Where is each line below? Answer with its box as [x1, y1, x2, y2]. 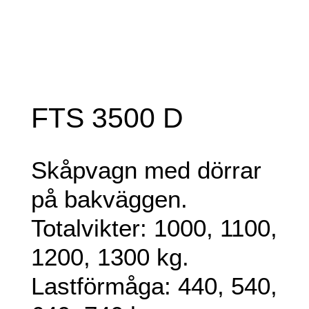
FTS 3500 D [30, 102, 183, 134]
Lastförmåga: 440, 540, [30, 272, 277, 300]
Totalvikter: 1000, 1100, [30, 215, 277, 242]
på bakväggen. [30, 186, 188, 213]
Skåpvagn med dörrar [30, 157, 261, 184]
